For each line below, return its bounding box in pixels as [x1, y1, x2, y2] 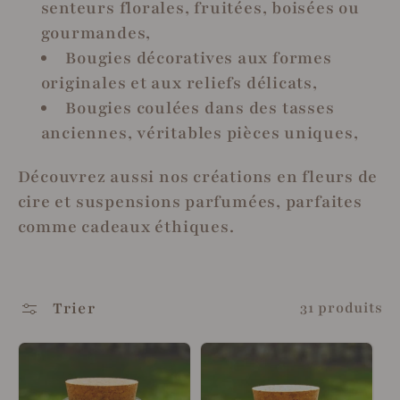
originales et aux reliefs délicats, [40, 72, 318, 96]
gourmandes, [40, 22, 152, 46]
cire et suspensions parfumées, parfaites [17, 190, 362, 213]
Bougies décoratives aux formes [65, 47, 332, 71]
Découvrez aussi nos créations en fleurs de [17, 165, 379, 188]
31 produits [299, 298, 383, 319]
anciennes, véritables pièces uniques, [40, 122, 359, 146]
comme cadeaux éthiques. [17, 215, 235, 238]
